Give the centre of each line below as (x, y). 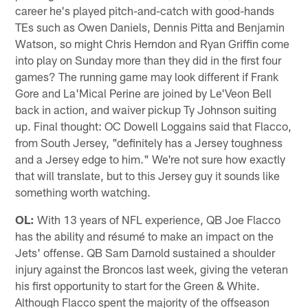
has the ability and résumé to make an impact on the (145, 236)
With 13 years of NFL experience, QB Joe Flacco (158, 220)
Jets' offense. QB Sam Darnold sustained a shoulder (145, 253)
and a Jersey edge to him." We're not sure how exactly (151, 159)
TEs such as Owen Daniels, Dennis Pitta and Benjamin (150, 27)
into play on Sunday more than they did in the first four (148, 60)
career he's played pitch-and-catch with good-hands (145, 11)
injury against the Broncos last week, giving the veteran (152, 269)
